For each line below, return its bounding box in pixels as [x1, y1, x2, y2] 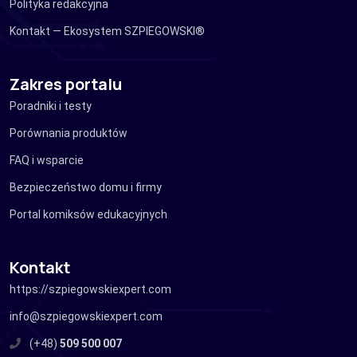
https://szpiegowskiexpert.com [10, 282, 171, 296]
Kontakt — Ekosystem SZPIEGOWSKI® [10, 24, 205, 37]
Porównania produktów [10, 126, 127, 139]
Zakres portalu [10, 73, 122, 95]
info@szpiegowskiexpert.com [10, 309, 163, 323]
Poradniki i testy [10, 99, 92, 112]
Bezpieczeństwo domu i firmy [10, 180, 162, 194]
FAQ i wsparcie [10, 153, 84, 167]
